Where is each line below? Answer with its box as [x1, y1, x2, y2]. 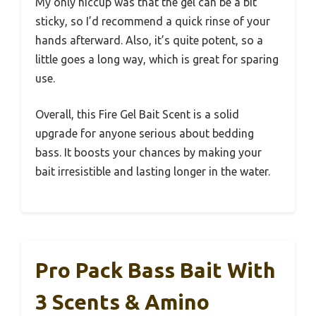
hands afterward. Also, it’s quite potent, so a [35, 34, 263, 47]
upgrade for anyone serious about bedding [35, 127, 254, 140]
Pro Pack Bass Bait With [35, 258, 276, 283]
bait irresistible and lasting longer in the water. [35, 165, 270, 178]
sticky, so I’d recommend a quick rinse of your [35, 15, 270, 28]
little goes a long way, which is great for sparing [35, 53, 279, 66]
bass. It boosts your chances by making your [35, 146, 262, 159]
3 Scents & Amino [35, 290, 209, 315]
